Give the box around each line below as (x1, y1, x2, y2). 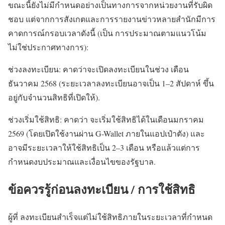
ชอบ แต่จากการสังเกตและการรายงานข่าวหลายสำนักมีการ (8, 14, 215, 25)
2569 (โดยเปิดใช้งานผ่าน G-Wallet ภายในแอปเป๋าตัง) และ (8, 128, 205, 139)
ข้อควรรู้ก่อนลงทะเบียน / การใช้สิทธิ (8, 180, 195, 198)
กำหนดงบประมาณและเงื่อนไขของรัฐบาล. (8, 156, 156, 167)
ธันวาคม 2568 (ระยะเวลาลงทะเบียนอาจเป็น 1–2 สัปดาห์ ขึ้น (8, 78, 214, 89)
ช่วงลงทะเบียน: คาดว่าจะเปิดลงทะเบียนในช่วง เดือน (8, 64, 189, 75)
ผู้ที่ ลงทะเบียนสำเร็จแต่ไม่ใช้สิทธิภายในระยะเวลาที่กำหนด (8, 211, 212, 222)
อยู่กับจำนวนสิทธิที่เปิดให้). (8, 92, 100, 103)
